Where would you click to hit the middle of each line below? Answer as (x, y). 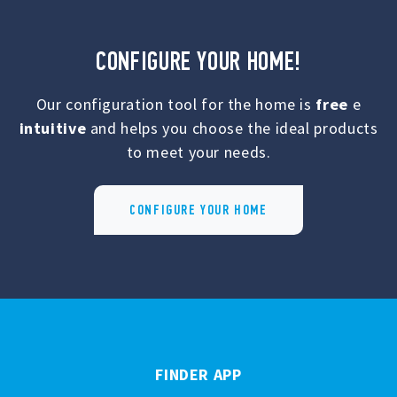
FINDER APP (198, 374)
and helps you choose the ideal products (234, 128)
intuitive (54, 128)
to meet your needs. (198, 152)
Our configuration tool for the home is (176, 104)
